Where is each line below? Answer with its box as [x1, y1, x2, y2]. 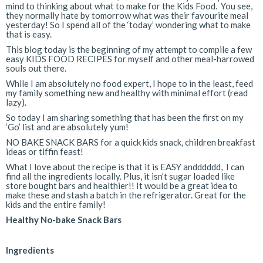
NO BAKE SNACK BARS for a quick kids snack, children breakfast [6, 136, 255, 147]
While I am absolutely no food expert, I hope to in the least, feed [6, 77, 253, 89]
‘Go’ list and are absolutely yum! [6, 121, 129, 132]
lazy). [6, 96, 26, 107]
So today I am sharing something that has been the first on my [6, 112, 244, 123]
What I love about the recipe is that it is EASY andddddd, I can [6, 161, 244, 172]
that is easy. [6, 28, 52, 39]
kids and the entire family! [6, 198, 106, 210]
